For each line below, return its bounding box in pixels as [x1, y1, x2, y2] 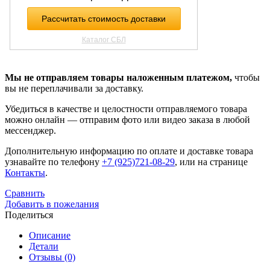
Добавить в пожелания [5, 199, 99, 210]
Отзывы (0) [29, 252, 75, 263]
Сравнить [5, 188, 45, 199]
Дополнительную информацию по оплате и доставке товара [5, 146, 253, 157]
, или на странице [175, 157, 248, 168]
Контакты [5, 168, 45, 178]
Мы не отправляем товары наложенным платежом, [5, 72, 232, 83]
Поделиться [5, 210, 53, 221]
